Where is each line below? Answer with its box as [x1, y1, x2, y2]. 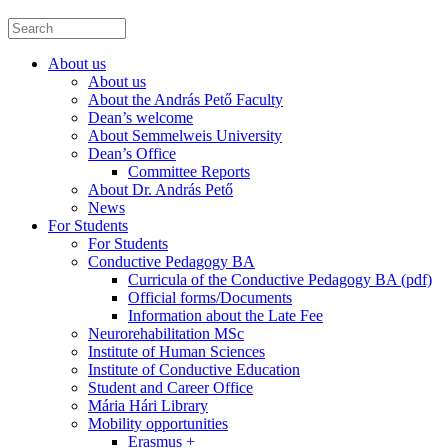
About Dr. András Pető [88, 181, 233, 199]
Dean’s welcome [88, 109, 193, 127]
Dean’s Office [88, 145, 176, 163]
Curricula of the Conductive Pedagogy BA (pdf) [128, 271, 432, 289]
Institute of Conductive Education [88, 361, 300, 379]
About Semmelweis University [88, 127, 282, 145]
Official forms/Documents [128, 289, 292, 307]
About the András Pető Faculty [88, 91, 283, 109]
